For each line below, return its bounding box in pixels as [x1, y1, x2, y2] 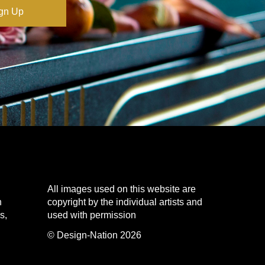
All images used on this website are [47, 183, 196, 194]
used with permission [47, 209, 136, 220]
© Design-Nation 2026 [47, 230, 141, 240]
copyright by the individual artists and [47, 196, 202, 207]
